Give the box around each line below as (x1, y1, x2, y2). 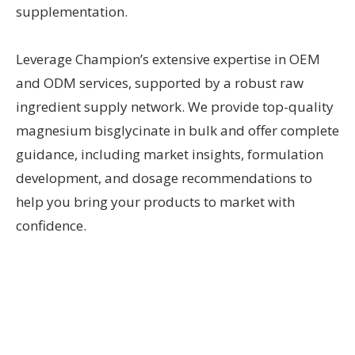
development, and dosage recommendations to (16, 169, 312, 188)
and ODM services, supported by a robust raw (16, 74, 303, 93)
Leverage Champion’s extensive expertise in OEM (16, 50, 320, 69)
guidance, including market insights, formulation (16, 145, 323, 164)
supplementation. (16, 2, 128, 21)
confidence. (16, 216, 86, 235)
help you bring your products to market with (16, 193, 295, 212)
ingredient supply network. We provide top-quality (16, 97, 334, 116)
